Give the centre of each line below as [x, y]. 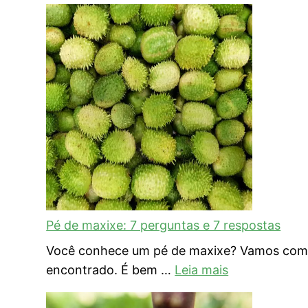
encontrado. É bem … [111, 269]
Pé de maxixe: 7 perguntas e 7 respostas [164, 225]
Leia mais [202, 269]
